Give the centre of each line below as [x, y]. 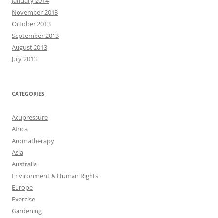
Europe [22, 187]
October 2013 [31, 24]
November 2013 [35, 12]
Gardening [27, 210]
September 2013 [35, 35]
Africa [20, 129]
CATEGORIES [28, 93]
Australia [24, 164]
